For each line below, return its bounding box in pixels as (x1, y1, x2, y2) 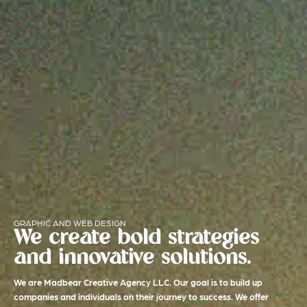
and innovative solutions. (14, 248, 251, 269)
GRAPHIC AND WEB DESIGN (14, 217, 126, 228)
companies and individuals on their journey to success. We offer (14, 291, 269, 302)
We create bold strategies (14, 228, 259, 249)
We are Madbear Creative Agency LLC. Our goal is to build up (14, 277, 262, 288)
